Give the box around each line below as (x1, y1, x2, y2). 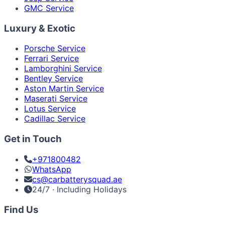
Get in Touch (4, 133, 62, 145)
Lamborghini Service (24, 63, 102, 74)
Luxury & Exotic (4, 22, 75, 34)
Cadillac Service (24, 114, 85, 124)
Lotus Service (24, 103, 76, 114)
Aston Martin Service (24, 83, 104, 94)
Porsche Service (24, 43, 85, 54)
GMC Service (24, 3, 74, 13)
